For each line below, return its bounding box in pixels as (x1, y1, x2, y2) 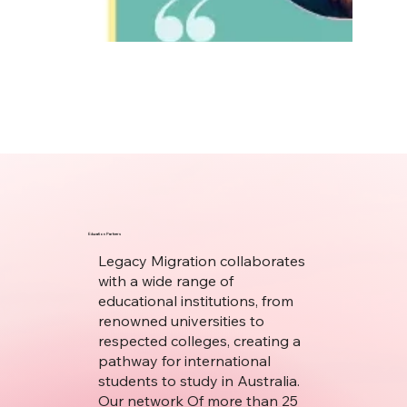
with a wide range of (97, 272, 233, 291)
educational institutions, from (97, 292, 293, 311)
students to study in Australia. (97, 372, 300, 391)
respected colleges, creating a (97, 332, 301, 351)
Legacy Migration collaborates (97, 252, 305, 271)
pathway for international (97, 352, 271, 371)
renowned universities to (97, 312, 264, 331)
